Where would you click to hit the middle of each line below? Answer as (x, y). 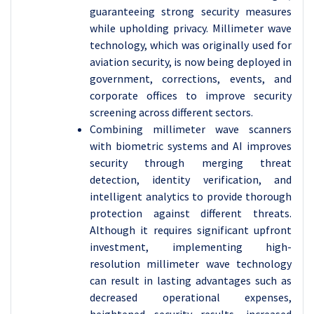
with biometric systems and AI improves (191, 146)
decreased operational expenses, (191, 297)
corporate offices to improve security (191, 95)
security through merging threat (191, 163)
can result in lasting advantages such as (191, 280)
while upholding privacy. (149, 28)
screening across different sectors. (171, 112)
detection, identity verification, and (191, 179)
